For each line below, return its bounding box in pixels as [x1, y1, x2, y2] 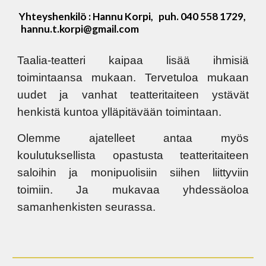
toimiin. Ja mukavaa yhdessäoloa [17, 183, 249, 196]
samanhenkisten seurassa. [17, 201, 156, 213]
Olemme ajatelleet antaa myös [17, 132, 249, 144]
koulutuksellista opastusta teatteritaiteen [17, 149, 249, 161]
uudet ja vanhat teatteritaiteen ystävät [17, 88, 249, 101]
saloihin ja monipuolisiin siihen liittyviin [17, 166, 249, 179]
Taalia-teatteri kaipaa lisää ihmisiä [17, 54, 249, 66]
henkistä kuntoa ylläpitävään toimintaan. [17, 106, 222, 118]
